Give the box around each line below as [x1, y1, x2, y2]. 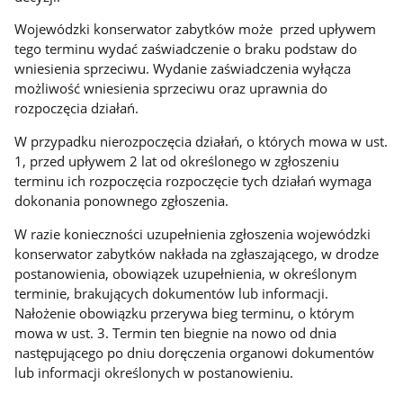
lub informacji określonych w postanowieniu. [14, 363, 294, 381]
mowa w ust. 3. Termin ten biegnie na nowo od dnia [14, 323, 337, 342]
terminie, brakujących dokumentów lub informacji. [14, 283, 329, 302]
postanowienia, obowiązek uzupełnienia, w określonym [14, 264, 358, 282]
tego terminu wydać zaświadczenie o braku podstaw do [14, 40, 358, 58]
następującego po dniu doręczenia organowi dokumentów [14, 343, 375, 362]
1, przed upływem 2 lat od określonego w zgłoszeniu [14, 151, 340, 170]
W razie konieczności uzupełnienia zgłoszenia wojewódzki [14, 224, 372, 243]
